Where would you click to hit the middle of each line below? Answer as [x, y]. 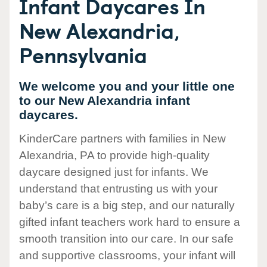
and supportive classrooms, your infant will [127, 256]
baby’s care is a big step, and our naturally [127, 206]
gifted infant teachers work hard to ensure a [130, 222]
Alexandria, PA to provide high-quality [114, 156]
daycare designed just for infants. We [114, 172]
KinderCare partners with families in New [122, 139]
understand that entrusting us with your [118, 189]
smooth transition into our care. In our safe [126, 239]
